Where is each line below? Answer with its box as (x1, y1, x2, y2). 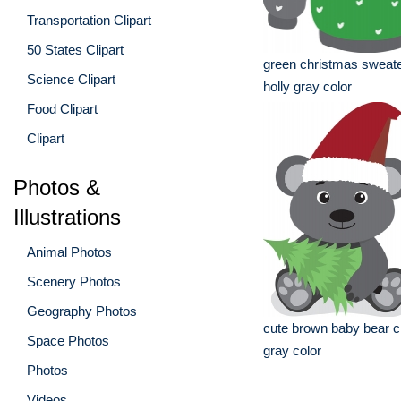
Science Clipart (27, 71, 115, 87)
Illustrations (13, 204, 121, 229)
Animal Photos (27, 243, 112, 260)
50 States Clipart (27, 41, 124, 57)
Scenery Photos (27, 273, 121, 289)
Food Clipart (27, 100, 98, 116)
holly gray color (263, 79, 352, 94)
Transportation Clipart (27, 12, 151, 28)
